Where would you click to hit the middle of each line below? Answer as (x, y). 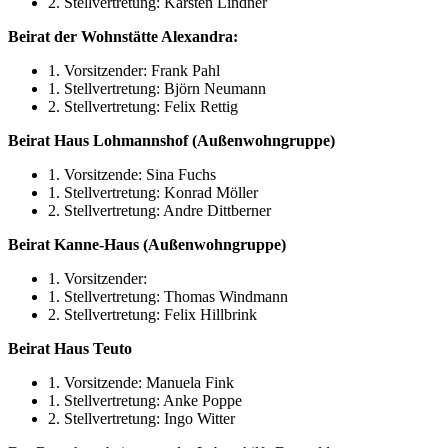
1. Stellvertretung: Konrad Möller (153, 193)
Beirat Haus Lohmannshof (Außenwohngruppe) (171, 141)
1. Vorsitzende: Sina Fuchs (132, 175)
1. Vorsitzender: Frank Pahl (134, 71)
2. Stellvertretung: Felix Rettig (143, 107)
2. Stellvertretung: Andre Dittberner (159, 211)
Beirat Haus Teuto (70, 349)
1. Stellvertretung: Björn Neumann (157, 89)
